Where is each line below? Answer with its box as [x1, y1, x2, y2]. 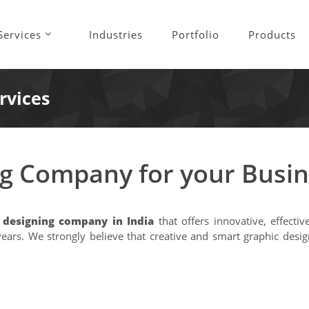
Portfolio [172, 28, 219, 41]
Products [248, 28, 296, 41]
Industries [89, 28, 143, 41]
